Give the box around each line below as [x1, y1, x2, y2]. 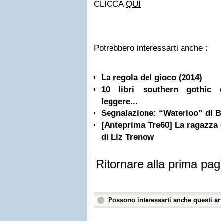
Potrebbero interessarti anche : [94, 43, 208, 53]
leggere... [101, 97, 138, 106]
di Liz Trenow [101, 132, 154, 142]
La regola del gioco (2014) [101, 73, 202, 82]
